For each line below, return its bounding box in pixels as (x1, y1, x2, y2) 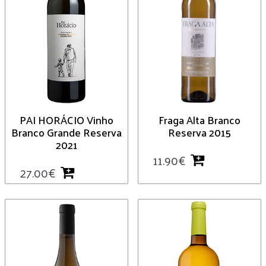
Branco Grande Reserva (11, 122, 122, 142)
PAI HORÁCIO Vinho (20, 110, 113, 130)
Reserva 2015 (168, 122, 231, 142)
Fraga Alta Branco (159, 110, 240, 130)
